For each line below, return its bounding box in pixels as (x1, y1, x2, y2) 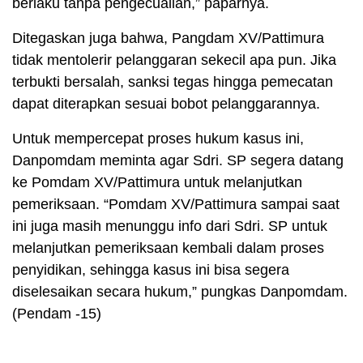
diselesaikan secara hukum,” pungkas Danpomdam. (12, 284, 348, 301)
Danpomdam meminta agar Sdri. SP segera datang (12, 152, 344, 169)
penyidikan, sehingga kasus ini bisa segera (12, 262, 289, 279)
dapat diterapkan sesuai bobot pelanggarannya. (12, 96, 320, 113)
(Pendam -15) (12, 305, 101, 322)
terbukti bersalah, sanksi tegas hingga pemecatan (12, 74, 333, 91)
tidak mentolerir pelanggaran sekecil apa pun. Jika (12, 52, 336, 69)
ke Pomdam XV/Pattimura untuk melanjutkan (12, 174, 302, 191)
